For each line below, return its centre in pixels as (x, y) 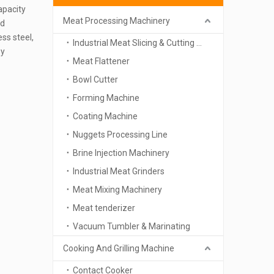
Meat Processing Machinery (117, 21)
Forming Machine (106, 98)
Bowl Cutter (95, 80)
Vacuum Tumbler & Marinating (131, 226)
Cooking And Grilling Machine (119, 248)
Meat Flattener (101, 61)
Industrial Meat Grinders (119, 171)
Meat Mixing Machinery (117, 190)
